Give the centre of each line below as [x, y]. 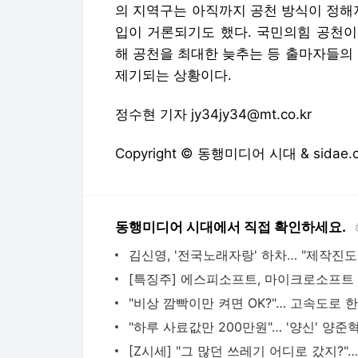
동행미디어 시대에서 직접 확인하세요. [231, 227]
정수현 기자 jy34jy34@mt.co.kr [213, 114]
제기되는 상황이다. [173, 75]
